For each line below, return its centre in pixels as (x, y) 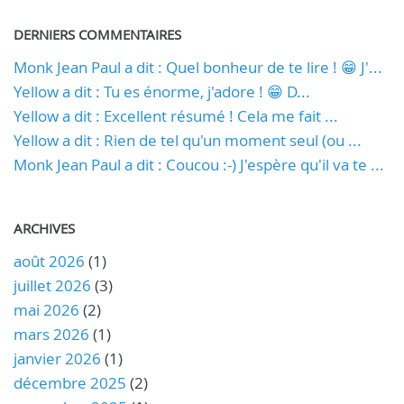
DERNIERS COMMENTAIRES (97, 34)
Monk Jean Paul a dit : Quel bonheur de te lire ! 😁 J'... (198, 67)
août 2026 (49, 261)
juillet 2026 (52, 285)
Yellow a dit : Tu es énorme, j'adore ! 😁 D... (162, 91)
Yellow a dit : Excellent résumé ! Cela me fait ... (176, 115)
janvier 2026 (57, 358)
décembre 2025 (70, 382)
